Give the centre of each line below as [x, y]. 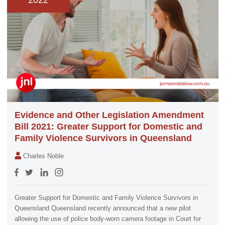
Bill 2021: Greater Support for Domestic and [108, 127]
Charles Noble [44, 156]
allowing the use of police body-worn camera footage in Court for [107, 219]
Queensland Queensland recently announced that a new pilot [102, 209]
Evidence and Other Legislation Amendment [109, 115]
